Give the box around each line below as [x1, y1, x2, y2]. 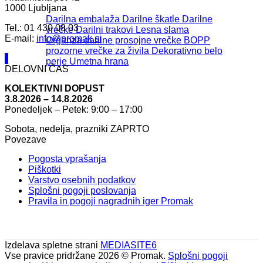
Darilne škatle [122, 14, 180, 24]
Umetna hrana [69, 56, 129, 66]
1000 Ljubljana [5, 2, 67, 13]
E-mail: [5, 33, 36, 43]
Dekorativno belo [151, 46, 222, 56]
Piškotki [28, 164, 61, 174]
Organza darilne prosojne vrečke [46, 35, 181, 45]
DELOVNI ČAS [5, 63, 69, 74]
